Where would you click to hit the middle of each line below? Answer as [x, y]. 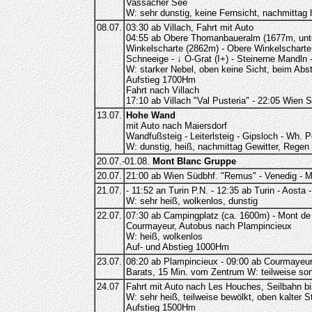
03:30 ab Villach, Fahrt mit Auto [189, 28]
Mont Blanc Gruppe [194, 161]
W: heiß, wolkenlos [164, 236]
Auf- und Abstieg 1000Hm [177, 247]
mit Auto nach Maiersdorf [176, 126]
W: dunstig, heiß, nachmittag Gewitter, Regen [217, 147]
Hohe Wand [150, 115]
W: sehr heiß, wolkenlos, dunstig [192, 201]
